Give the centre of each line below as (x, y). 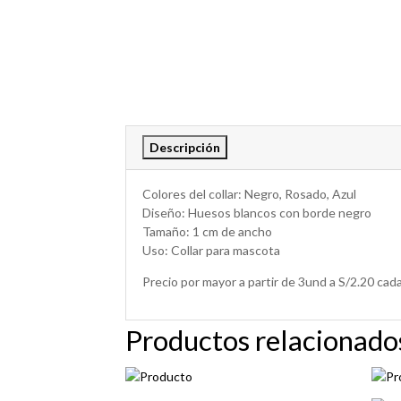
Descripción (184, 148)
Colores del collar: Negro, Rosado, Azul (249, 194)
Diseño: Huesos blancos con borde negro (256, 213)
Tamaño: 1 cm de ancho (207, 232)
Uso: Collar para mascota (211, 251)
